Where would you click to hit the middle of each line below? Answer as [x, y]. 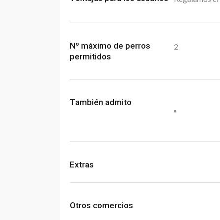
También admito [101, 102]
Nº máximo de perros [110, 46]
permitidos [90, 56]
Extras [82, 165]
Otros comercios [101, 205]
